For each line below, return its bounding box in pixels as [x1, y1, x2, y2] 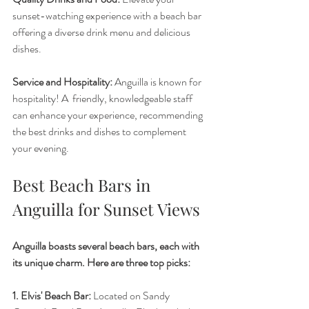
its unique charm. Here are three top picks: [12, 255, 190, 271]
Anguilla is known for [112, 74, 203, 90]
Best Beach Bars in [12, 174, 154, 197]
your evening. [12, 140, 69, 157]
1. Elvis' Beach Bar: [12, 288, 91, 304]
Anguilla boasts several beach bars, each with [12, 238, 201, 255]
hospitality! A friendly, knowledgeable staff [12, 90, 195, 107]
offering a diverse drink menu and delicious [12, 24, 192, 41]
